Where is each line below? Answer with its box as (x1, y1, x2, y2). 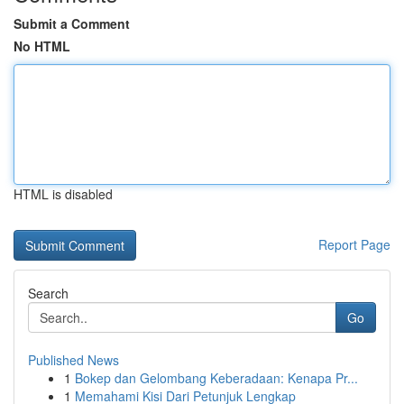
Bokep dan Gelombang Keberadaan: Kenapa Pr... (75, 369, 358, 387)
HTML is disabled (14, 185, 113, 203)
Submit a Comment (14, 14, 130, 32)
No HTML (14, 37, 70, 55)
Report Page (318, 235, 390, 253)
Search (28, 284, 69, 302)
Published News (28, 351, 119, 369)
